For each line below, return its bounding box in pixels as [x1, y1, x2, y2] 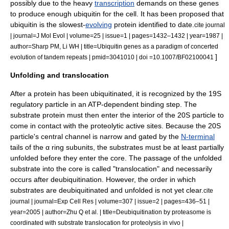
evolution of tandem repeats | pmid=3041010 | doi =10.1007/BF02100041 [10, 54, 215, 60]
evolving [85, 20, 112, 29]
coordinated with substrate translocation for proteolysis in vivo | [10, 219, 184, 226]
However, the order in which [104, 175, 196, 184]
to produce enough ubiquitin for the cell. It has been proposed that [10, 10, 224, 18]
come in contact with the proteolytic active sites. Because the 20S [10, 122, 221, 130]
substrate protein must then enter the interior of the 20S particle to [10, 111, 224, 119]
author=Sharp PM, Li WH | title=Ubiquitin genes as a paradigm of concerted [10, 43, 218, 50]
